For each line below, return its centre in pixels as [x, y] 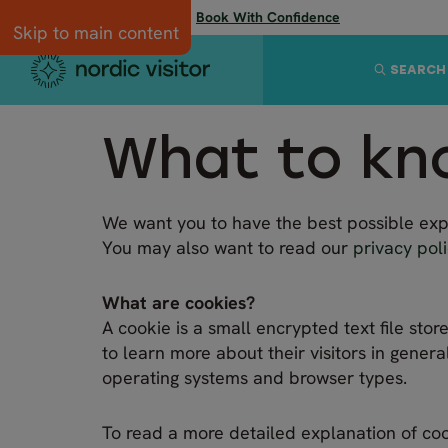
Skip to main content [95, 32]
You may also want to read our [227, 247]
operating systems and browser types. [254, 377]
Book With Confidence [268, 17]
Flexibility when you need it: [105, 17]
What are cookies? [178, 302]
